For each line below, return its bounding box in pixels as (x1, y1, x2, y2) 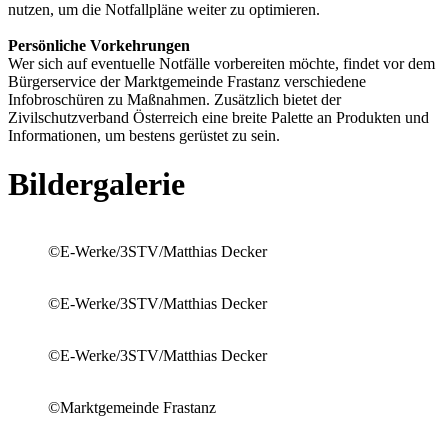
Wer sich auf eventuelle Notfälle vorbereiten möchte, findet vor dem (8, 54, 435, 72)
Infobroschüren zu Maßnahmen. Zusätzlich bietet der (8, 90, 341, 108)
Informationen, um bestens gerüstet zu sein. (8, 126, 280, 144)
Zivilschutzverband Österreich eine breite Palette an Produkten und (8, 108, 429, 126)
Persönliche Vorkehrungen (8, 36, 190, 54)
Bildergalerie (8, 166, 185, 203)
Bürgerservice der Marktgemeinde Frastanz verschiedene (8, 72, 366, 90)
